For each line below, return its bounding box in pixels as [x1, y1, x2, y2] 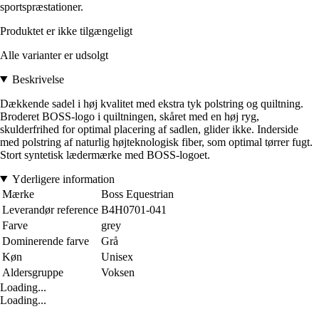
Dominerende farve [2, 234, 89, 247]
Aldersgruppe [2, 266, 63, 278]
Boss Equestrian [101, 187, 174, 200]
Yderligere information [11, 172, 115, 185]
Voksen [101, 266, 135, 278]
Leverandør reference [2, 203, 98, 216]
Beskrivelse [11, 73, 64, 85]
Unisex [101, 250, 133, 263]
